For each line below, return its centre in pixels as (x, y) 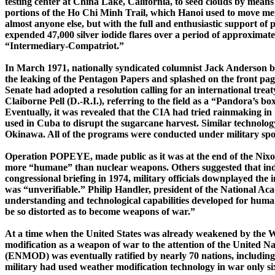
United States (114, 234)
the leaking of (33, 79)
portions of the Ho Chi (52, 13)
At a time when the (45, 234)
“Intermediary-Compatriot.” (64, 46)
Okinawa (24, 134)
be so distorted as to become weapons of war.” (100, 212)
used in (21, 123)
